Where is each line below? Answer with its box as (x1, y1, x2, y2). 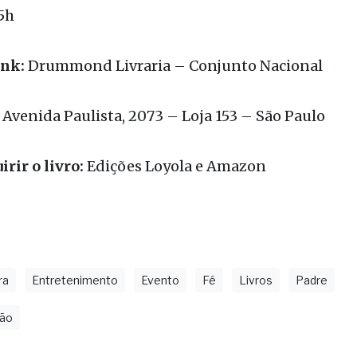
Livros (239, 328, 273, 343)
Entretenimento (32, 328, 118, 343)
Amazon (206, 212, 266, 231)
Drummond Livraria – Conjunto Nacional (24, 112, 323, 131)
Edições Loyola (86, 212, 192, 231)
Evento (141, 328, 179, 343)
